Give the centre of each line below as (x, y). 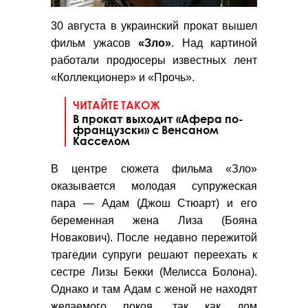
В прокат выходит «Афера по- (158, 119)
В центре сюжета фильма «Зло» (154, 169)
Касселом (101, 141)
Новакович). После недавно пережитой (154, 238)
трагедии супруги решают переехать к (154, 255)
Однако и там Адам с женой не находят (154, 289)
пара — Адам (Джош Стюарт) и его (154, 203)
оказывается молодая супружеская (154, 186)
